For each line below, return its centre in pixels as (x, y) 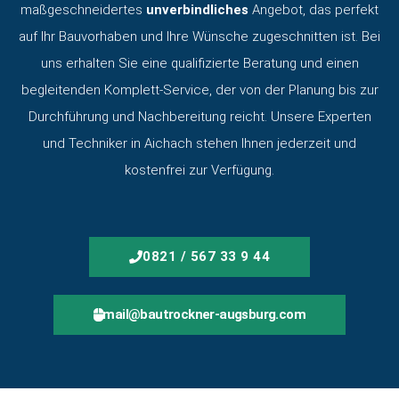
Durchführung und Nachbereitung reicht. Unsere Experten (199, 116)
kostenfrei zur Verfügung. (199, 170)
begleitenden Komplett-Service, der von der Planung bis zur (199, 90)
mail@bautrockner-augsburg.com (204, 314)
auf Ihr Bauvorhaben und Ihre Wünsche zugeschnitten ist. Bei (199, 36)
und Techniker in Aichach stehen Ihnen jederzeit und (199, 143)
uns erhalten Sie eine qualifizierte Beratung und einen (199, 63)
